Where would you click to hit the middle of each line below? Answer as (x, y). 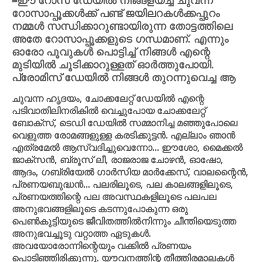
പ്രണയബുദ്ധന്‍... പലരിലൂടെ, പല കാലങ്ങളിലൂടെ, (123, 184)
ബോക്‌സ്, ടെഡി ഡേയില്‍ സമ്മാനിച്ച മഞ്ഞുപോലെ (125, 123)
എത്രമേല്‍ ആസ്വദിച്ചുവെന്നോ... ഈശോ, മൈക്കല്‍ (127, 147)
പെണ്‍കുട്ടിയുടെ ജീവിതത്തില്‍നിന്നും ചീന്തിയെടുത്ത (124, 221)
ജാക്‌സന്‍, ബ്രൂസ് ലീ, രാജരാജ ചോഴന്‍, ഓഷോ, (118, 160)
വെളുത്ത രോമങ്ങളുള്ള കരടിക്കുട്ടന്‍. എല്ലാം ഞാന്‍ (123, 135)
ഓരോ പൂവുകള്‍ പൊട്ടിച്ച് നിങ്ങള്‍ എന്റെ (111, 51)
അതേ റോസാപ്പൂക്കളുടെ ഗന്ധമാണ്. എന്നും (120, 39)
